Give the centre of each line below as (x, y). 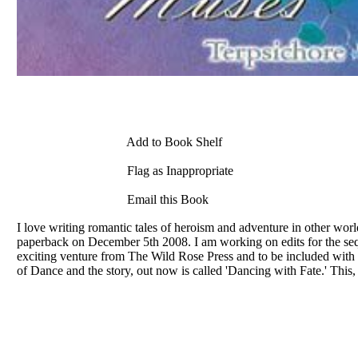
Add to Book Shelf (173, 141)
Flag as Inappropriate (179, 170)
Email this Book (166, 199)
